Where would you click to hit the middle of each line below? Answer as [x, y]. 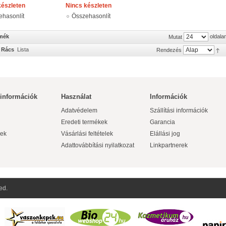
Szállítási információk [179, 110]
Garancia [162, 122]
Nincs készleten [89, 6]
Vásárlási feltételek [87, 134]
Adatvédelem [79, 110]
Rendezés [169, 50]
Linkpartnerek [169, 145]
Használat [76, 97]
